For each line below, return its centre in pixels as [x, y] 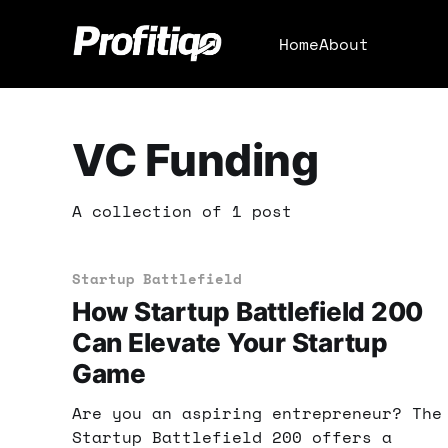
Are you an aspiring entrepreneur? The [257, 413]
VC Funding [195, 160]
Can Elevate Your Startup [230, 343]
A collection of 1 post [182, 211]
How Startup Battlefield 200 [247, 312]
